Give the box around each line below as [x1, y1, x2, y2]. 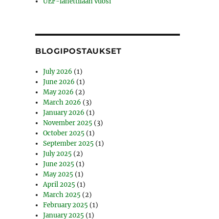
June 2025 [43, 160, 75, 169]
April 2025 [43, 180, 76, 189]
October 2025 [43, 129, 85, 138]
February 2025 [43, 201, 88, 210]
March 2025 [43, 191, 81, 199]
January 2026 [43, 109, 85, 117]
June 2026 [43, 78, 75, 87]
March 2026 [43, 98, 82, 107]
